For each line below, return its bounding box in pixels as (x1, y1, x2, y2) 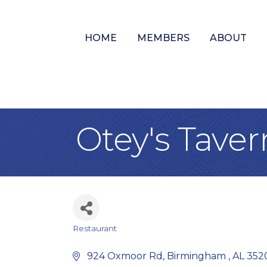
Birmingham (167, 250, 228, 262)
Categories (72, 229, 147, 247)
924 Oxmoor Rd (85, 250, 163, 262)
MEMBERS (136, 32, 190, 44)
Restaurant (73, 223, 117, 233)
